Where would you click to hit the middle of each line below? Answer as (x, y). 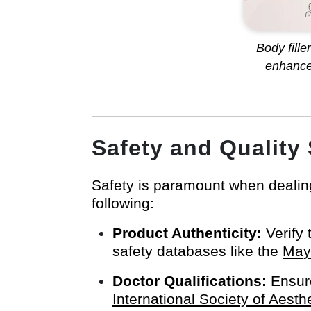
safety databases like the (197, 251)
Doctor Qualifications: (190, 281)
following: (123, 203)
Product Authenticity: (187, 233)
